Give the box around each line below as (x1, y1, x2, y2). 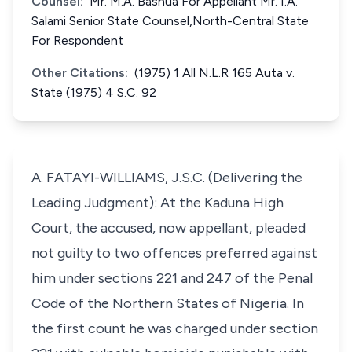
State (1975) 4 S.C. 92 (31, 85, 156, 100)
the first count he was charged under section (31, 320, 318, 337)
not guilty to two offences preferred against (31, 244, 317, 262)
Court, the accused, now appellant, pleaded (31, 219, 306, 236)
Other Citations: (31, 65, 128, 80)
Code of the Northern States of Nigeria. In (31, 295, 304, 312)
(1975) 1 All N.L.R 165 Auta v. (134, 65, 295, 80)
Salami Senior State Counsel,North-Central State (31, 13, 309, 28)
